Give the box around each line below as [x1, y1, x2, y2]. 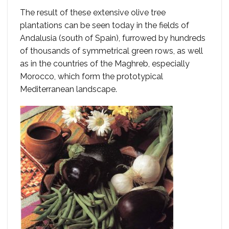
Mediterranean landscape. [20, 84, 117, 94]
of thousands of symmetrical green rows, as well [20, 45, 203, 56]
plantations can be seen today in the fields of [20, 20, 189, 30]
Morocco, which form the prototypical [20, 71, 163, 81]
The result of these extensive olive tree [20, 7, 166, 17]
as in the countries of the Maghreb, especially [20, 58, 190, 68]
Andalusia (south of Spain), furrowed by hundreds [20, 33, 205, 43]
